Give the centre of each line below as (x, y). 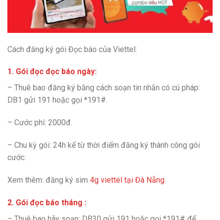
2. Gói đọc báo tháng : (47, 202)
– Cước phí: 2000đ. (40, 123)
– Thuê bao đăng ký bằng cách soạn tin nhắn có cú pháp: (104, 88)
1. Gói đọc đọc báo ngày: (52, 72)
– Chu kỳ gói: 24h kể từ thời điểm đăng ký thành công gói (104, 145)
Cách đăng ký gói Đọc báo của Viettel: (72, 49)
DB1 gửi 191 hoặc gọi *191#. (57, 100)
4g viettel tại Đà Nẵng (127, 180)
